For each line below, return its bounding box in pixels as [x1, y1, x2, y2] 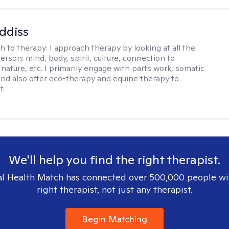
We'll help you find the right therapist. [9, 152, 220, 168]
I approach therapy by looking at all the [50, 42, 196, 53]
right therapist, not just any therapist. [36, 184, 193, 195]
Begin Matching [82, 213, 147, 225]
